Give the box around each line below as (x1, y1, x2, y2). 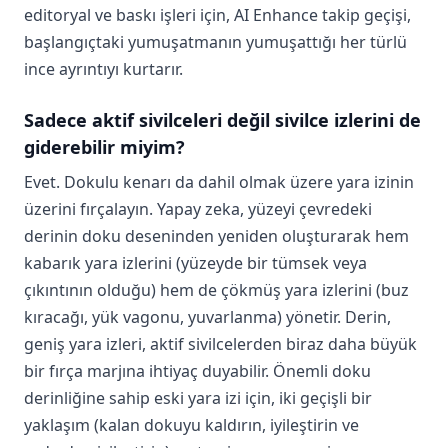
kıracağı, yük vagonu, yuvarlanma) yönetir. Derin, (24, 306, 391, 329)
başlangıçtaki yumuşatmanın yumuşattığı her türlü (24, 31, 407, 54)
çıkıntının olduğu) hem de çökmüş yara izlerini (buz (24, 279, 409, 302)
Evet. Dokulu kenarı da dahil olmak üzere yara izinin (24, 171, 414, 194)
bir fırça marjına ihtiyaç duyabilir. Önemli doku (24, 360, 371, 383)
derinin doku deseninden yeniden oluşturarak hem (24, 225, 409, 248)
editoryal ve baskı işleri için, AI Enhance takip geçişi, (24, 4, 411, 27)
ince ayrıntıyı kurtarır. (24, 58, 183, 81)
